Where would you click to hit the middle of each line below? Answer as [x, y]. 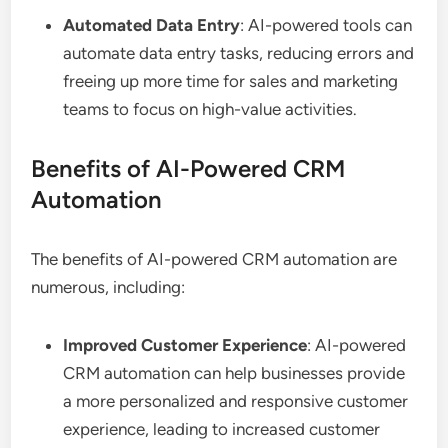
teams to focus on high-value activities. [210, 108]
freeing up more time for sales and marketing [231, 80]
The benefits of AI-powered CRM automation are [214, 258]
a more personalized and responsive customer [236, 400]
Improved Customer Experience [185, 344]
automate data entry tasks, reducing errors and [239, 52]
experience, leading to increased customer [222, 428]
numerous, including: [108, 286]
